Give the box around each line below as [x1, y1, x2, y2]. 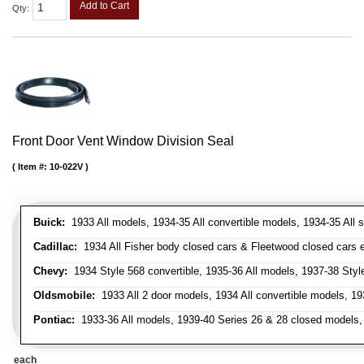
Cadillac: [33, 240, 77, 253]
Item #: [18, 161, 50, 171]
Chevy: [33, 264, 67, 277]
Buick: [33, 215, 65, 228]
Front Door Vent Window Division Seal [12, 133, 234, 148]
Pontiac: [33, 313, 75, 326]
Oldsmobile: [33, 288, 95, 301]
